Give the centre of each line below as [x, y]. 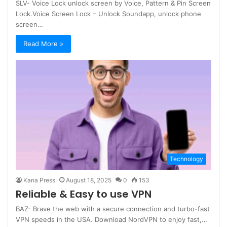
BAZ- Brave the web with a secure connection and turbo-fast [113, 209]
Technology [186, 159]
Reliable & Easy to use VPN [84, 194]
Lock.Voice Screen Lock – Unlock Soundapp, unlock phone [109, 13]
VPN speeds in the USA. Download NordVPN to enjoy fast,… [112, 220]
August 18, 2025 [89, 180]
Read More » [44, 43]
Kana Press [40, 180]
